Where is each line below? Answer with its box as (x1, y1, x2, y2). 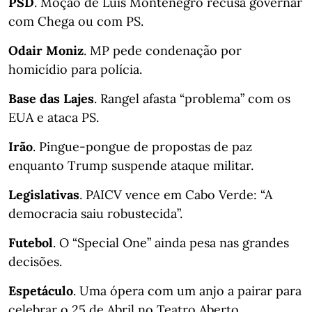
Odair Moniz (8, 42, 84, 58)
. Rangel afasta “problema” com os (94, 90, 290, 107)
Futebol (8, 234, 53, 251)
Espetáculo (8, 282, 73, 299)
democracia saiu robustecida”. (8, 205, 182, 221)
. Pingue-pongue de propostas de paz (33, 138, 252, 155)
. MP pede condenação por (84, 42, 242, 58)
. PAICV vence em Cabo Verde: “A (79, 186, 272, 203)
